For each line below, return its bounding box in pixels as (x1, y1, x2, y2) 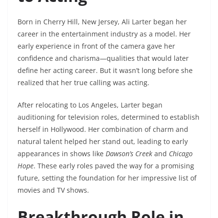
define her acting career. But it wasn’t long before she (18, 66, 193, 75)
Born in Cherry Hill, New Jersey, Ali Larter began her (18, 17, 187, 27)
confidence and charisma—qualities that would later (18, 54, 189, 63)
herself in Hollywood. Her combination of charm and (18, 125, 188, 134)
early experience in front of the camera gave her (18, 41, 175, 51)
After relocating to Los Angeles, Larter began (18, 100, 163, 110)
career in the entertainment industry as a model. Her (18, 29, 191, 39)
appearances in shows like (18, 149, 106, 159)
